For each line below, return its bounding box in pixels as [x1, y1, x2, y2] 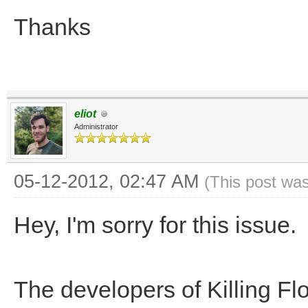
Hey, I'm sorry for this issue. [14, 212, 296, 238]
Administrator [74, 122, 118, 131]
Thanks [14, 14, 91, 40]
